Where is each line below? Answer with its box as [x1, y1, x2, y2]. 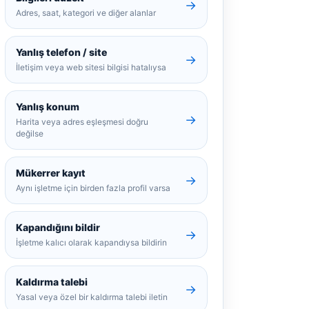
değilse [16, 128, 43, 139]
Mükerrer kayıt [16, 167, 86, 179]
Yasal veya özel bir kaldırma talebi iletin [16, 292, 168, 302]
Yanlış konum [16, 101, 79, 112]
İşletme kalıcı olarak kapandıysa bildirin [16, 237, 167, 248]
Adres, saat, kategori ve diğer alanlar [16, 8, 156, 18]
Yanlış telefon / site [16, 46, 107, 58]
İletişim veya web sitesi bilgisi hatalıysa [16, 62, 166, 72]
